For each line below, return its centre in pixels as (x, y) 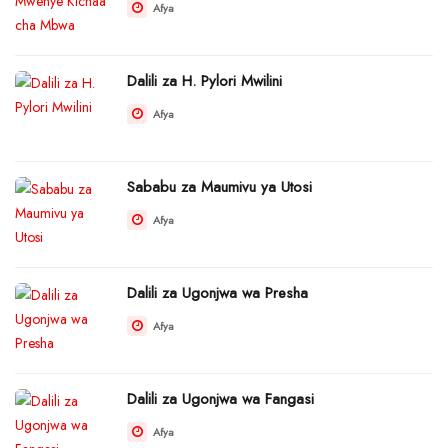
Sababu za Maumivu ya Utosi (219, 186)
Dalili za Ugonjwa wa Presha (217, 292)
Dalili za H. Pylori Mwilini (204, 80)
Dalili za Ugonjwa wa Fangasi (220, 398)
